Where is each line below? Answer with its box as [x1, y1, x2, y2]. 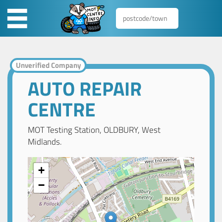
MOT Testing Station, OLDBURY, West [28, 123, 161, 137]
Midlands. [28, 135, 62, 149]
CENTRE [28, 94, 96, 124]
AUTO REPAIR [28, 73, 142, 103]
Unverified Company [15, 59, 81, 71]
